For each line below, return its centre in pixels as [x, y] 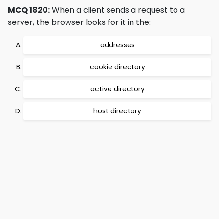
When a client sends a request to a [117, 10]
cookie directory [117, 67]
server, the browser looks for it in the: [79, 22]
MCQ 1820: [29, 10]
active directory [117, 89]
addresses [117, 45]
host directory [117, 111]
